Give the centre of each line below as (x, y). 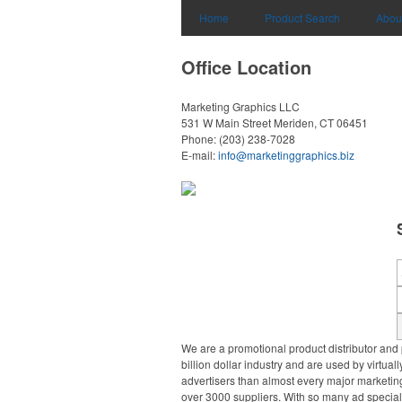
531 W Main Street (226, 122)
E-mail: (200, 155)
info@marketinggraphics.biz (286, 155)
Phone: (200, 139)
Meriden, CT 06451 (321, 122)
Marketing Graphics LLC (240, 106)
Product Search (302, 17)
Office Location (246, 67)
